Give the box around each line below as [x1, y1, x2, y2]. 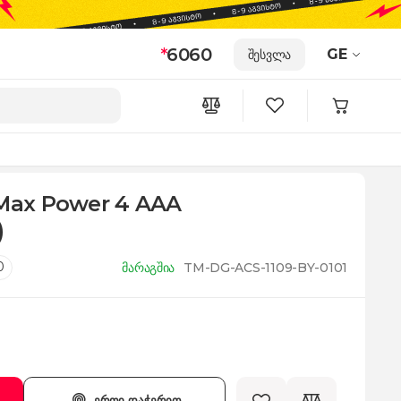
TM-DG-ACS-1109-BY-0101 [183, 260, 347, 276]
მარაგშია [122, 260, 175, 276]
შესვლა [247, 46, 291, 63]
